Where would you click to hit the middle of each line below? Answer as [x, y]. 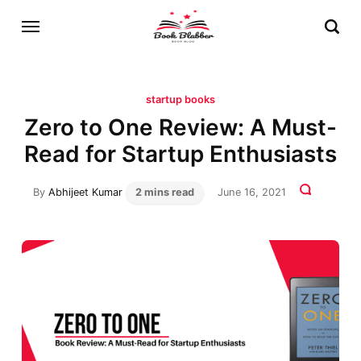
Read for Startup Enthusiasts [180, 154]
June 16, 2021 [251, 192]
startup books [180, 100]
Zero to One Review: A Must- [180, 128]
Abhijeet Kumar [86, 192]
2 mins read [165, 192]
